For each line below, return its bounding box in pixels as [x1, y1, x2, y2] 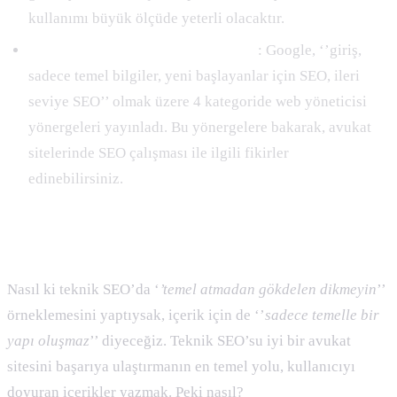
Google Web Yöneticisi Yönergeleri [28, 41, 258, 58]
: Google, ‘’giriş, [258, 41, 362, 58]
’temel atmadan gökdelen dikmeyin [160, 280, 377, 298]
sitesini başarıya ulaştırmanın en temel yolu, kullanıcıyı [7, 357, 355, 375]
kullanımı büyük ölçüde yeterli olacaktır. [28, 9, 288, 27]
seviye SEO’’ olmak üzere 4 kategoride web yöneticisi [28, 92, 367, 110]
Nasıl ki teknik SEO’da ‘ [7, 280, 160, 298]
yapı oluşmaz [7, 331, 90, 349]
